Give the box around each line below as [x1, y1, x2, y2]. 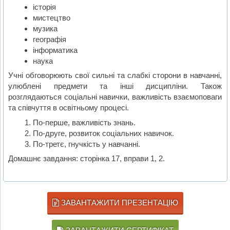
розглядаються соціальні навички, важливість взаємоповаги [8, 92, 222, 102]
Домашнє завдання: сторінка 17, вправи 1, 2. [8, 154, 165, 163]
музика [32, 24, 57, 33]
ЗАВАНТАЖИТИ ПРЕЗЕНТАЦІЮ [59, 198, 178, 207]
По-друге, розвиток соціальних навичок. [32, 128, 174, 138]
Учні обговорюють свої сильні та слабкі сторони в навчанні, [8, 71, 222, 80]
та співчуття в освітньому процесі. [8, 103, 129, 112]
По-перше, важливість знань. [32, 118, 136, 127]
